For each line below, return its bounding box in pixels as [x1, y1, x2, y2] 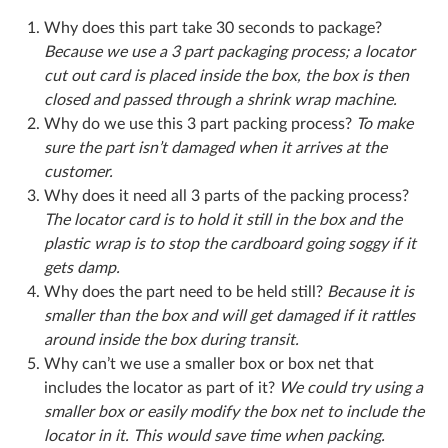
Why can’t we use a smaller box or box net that [44, 356, 374, 373]
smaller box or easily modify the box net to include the [44, 404, 424, 421]
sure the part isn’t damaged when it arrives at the [44, 140, 387, 157]
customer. [44, 164, 113, 181]
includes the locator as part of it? [44, 380, 275, 397]
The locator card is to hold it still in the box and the [44, 212, 402, 229]
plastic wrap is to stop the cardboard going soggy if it [44, 236, 416, 253]
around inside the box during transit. [44, 332, 299, 349]
